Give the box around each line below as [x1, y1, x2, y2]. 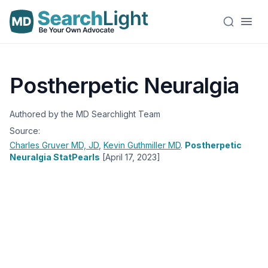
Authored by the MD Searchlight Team [10, 109, 160, 119]
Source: [10, 126, 40, 136]
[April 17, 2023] [102, 152, 160, 162]
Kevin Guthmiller [103, 140, 168, 150]
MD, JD [71, 140, 99, 150]
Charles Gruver [10, 140, 71, 150]
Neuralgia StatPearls [10, 152, 100, 162]
